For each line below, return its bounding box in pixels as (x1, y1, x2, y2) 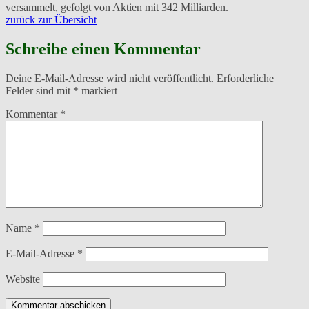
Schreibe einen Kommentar (6, 39, 201, 58)
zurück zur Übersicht (6, 13, 97, 26)
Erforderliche (217, 72, 274, 84)
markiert (79, 84, 117, 97)
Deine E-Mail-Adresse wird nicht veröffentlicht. (6, 72, 214, 84)
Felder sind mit (6, 84, 73, 97)
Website (6, 272, 40, 285)
